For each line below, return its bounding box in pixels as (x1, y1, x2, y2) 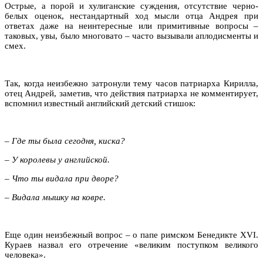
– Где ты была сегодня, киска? (5, 136, 125, 146)
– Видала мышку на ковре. (5, 192, 106, 202)
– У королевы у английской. (5, 154, 110, 164)
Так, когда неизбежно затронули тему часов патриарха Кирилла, (5, 78, 258, 88)
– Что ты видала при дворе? (5, 173, 119, 183)
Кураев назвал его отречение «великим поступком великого (5, 240, 258, 249)
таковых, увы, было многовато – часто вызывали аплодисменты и (5, 31, 258, 41)
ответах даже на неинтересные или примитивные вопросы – (5, 21, 258, 31)
